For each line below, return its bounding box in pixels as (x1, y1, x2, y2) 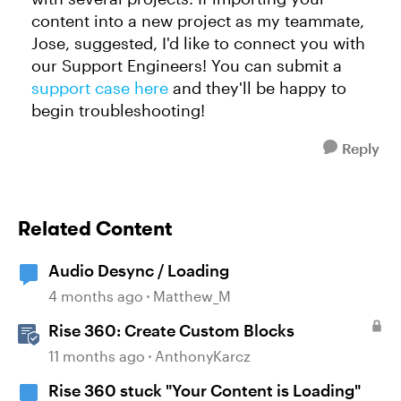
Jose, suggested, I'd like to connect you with (31, 33, 365, 53)
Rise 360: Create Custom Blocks (48, 320, 294, 340)
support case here (31, 78, 168, 98)
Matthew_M (153, 287, 231, 304)
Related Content (18, 216, 172, 241)
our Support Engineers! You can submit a (31, 55, 342, 75)
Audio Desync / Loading (48, 260, 229, 280)
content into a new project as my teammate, (31, 11, 364, 30)
